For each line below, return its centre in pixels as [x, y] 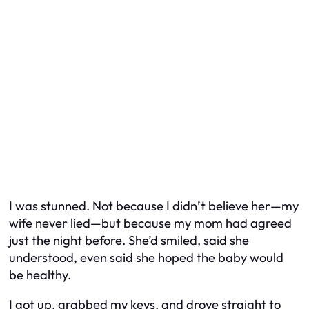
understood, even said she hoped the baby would [146, 257]
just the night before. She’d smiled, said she [129, 240]
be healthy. [40, 275]
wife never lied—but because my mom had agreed [150, 223]
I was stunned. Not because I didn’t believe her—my [154, 206]
